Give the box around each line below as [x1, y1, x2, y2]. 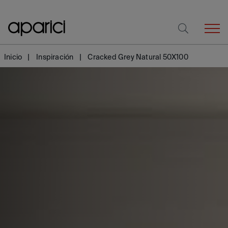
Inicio [4, 52, 22, 62]
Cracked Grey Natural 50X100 [88, 52, 188, 62]
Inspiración [36, 52, 74, 62]
